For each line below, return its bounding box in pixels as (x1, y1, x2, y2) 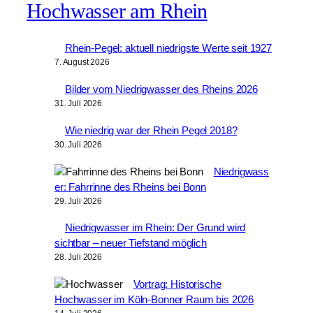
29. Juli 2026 (54, 196, 103, 206)
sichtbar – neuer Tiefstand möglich (54, 237, 207, 249)
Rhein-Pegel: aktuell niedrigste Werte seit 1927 (65, 42, 272, 54)
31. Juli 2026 (54, 99, 103, 109)
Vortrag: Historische (133, 278, 221, 291)
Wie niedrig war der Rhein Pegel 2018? (65, 124, 238, 136)
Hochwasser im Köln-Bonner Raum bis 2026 (54, 293, 254, 306)
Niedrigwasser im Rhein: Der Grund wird (65, 221, 246, 234)
